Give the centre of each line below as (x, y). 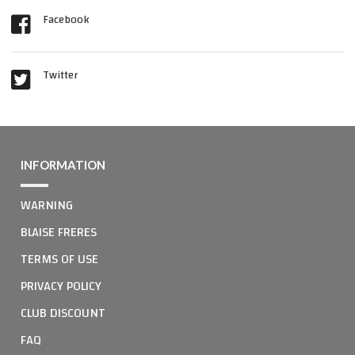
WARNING (47, 206)
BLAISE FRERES (59, 233)
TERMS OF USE (59, 260)
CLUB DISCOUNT (63, 313)
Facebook (66, 20)
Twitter (60, 76)
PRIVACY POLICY (61, 286)
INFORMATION (63, 165)
